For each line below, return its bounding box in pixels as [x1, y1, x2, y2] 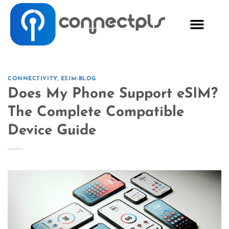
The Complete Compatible [8, 105, 184, 120]
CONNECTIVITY [8, 76, 57, 82]
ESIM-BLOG [60, 76, 97, 82]
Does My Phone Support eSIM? [8, 86, 218, 101]
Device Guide [8, 123, 96, 138]
